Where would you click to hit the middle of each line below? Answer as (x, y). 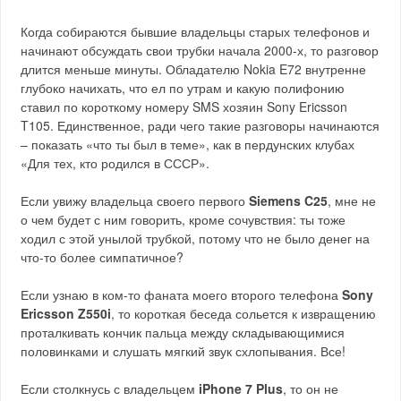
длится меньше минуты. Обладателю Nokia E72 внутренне (194, 69)
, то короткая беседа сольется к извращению (244, 314)
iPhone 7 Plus (241, 389)
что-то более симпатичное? (102, 257)
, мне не (352, 201)
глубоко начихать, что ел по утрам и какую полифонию (183, 88)
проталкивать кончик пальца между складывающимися (183, 333)
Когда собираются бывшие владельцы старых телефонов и (196, 32)
